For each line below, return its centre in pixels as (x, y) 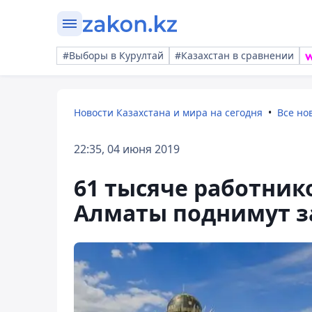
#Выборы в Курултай (113, 55)
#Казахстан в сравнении (234, 55)
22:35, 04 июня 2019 (127, 149)
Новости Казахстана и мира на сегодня (168, 112)
